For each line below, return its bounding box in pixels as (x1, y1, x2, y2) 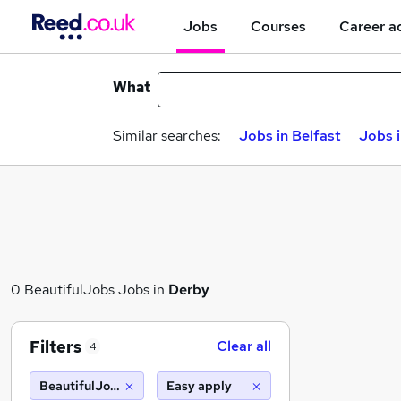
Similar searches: (113, 126, 221, 145)
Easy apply (166, 378, 232, 394)
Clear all (217, 337, 271, 355)
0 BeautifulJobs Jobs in (11, 280, 168, 299)
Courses (251, 16, 306, 36)
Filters (30, 336, 81, 357)
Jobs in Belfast (239, 126, 341, 145)
